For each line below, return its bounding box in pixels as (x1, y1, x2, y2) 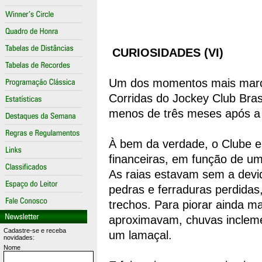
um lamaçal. (109, 229, 172, 242)
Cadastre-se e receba (4, 227, 66, 234)
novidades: (4, 234, 35, 241)
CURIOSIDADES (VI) (112, 46, 223, 59)
